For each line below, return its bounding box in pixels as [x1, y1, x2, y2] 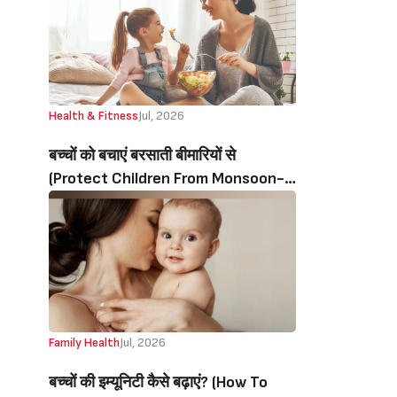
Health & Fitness [49, 108, 138, 123]
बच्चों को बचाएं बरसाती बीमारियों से [49, 146, 236, 165]
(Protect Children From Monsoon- [49, 169, 284, 188]
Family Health [49, 335, 120, 350]
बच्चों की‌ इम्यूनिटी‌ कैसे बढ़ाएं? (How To [49, 373, 268, 392]
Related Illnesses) [49, 192, 172, 211]
